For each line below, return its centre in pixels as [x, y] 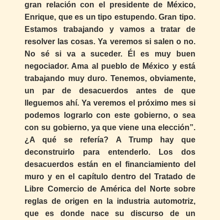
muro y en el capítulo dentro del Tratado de [110, 177]
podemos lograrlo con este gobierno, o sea [110, 115]
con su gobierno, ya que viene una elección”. [110, 128]
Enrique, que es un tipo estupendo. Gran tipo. [110, 17]
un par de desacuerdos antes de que [110, 91]
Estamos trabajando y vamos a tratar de [110, 29]
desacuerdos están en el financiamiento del [110, 165]
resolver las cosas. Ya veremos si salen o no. [110, 42]
